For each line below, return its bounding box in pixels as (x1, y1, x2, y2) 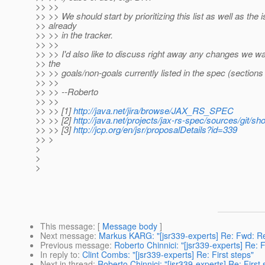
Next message (40, 230, 94, 242)
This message (40, 220, 93, 232)
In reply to (40, 248, 77, 261)
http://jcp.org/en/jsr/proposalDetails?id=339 (73, 123, 237, 136)
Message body (102, 220, 157, 232)
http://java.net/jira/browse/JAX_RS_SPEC (73, 104, 234, 117)
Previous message (40, 239, 109, 251)
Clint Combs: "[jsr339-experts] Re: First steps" (82, 248, 254, 261)
